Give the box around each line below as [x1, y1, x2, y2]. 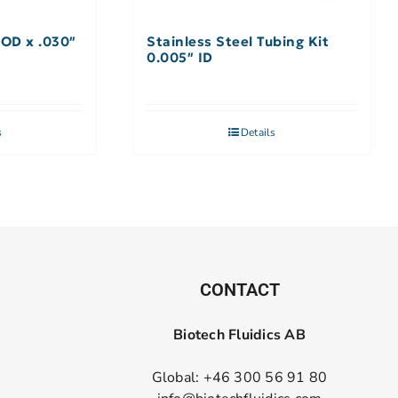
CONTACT [199, 279, 280, 301]
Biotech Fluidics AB [173, 325, 306, 346]
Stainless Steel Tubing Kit [147, 33, 330, 51]
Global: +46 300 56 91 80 [151, 368, 328, 388]
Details [240, 125, 276, 140]
